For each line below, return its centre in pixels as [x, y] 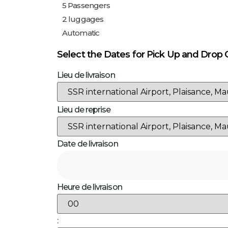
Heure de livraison [90, 187]
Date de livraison [88, 144]
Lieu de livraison [86, 75]
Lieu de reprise [84, 109]
